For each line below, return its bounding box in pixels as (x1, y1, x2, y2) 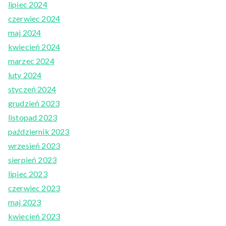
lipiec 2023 (8, 169, 47, 179)
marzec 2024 (8, 56, 54, 66)
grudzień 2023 (8, 98, 60, 108)
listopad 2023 (8, 112, 58, 123)
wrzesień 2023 (8, 141, 61, 151)
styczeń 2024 (8, 84, 56, 94)
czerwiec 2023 (8, 183, 61, 193)
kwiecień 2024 (8, 42, 61, 52)
